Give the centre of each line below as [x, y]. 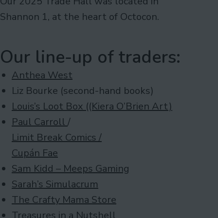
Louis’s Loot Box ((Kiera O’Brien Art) [92, 106]
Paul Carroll [40, 122]
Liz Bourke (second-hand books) [83, 91]
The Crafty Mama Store [64, 200]
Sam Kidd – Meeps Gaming [71, 168]
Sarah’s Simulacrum [55, 184]
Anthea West [42, 75]
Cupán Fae [35, 153]
